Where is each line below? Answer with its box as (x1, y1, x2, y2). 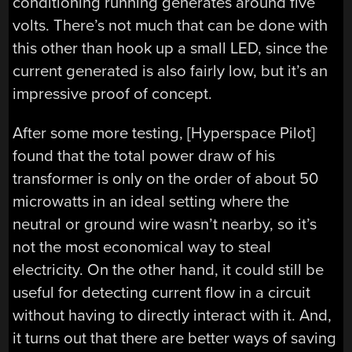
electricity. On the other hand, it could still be (13, 259, 324, 280)
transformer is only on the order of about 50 (13, 168, 319, 189)
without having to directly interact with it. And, (13, 305, 332, 325)
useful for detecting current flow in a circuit (13, 282, 311, 302)
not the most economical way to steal (13, 236, 272, 257)
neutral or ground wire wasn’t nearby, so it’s (13, 214, 317, 234)
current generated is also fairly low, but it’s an (13, 61, 328, 82)
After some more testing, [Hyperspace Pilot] (13, 123, 316, 143)
